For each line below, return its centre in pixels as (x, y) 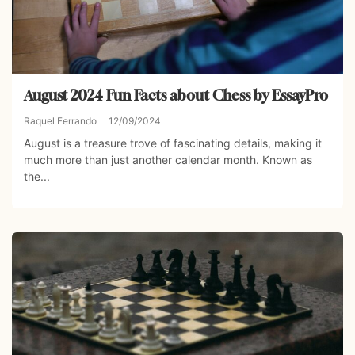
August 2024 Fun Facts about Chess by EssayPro (176, 95)
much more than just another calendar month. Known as (168, 159)
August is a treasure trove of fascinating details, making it (173, 143)
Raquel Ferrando (60, 120)
